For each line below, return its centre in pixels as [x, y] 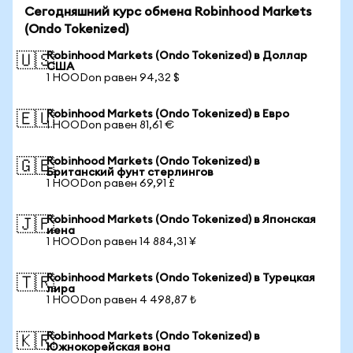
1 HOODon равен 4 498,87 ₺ [121, 300]
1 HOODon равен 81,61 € [110, 125]
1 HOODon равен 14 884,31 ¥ [121, 242]
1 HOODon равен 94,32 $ [113, 78]
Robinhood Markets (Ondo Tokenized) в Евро [168, 114]
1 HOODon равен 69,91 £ [111, 184]
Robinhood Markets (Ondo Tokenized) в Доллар [177, 56]
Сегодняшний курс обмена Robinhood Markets [168, 12]
